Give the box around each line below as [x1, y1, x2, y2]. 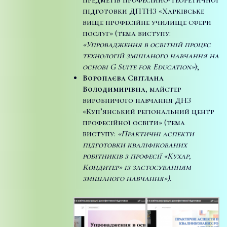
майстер [149, 84, 181, 94]
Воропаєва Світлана [82, 72, 164, 83]
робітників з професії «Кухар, [82, 150, 191, 161]
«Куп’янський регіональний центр [82, 106, 214, 117]
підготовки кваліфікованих [82, 139, 187, 150]
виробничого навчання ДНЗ [82, 95, 191, 105]
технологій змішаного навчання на [82, 50, 219, 61]
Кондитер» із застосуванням [82, 162, 191, 172]
